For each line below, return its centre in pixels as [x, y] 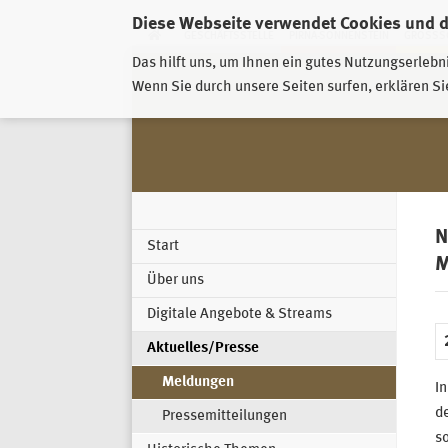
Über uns [175, 281]
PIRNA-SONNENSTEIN [338, 36]
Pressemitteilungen [224, 417]
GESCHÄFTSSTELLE [228, 36]
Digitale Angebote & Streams [239, 315]
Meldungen [198, 383]
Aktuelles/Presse [203, 349]
